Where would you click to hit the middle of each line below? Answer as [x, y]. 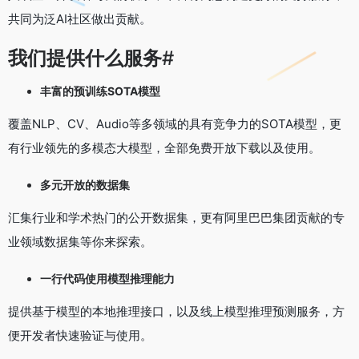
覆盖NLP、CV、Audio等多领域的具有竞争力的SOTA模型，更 [175, 123]
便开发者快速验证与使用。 [80, 335]
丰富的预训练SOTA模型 [100, 91]
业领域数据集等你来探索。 [80, 241]
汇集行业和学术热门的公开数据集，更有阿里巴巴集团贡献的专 [176, 217]
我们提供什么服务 [85, 58]
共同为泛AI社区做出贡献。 [80, 18]
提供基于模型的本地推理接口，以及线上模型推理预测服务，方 [176, 311]
